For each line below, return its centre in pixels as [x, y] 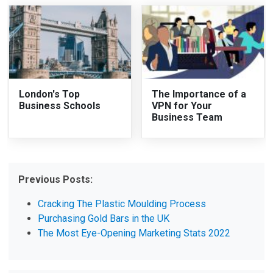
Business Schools [60, 105]
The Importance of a [199, 94]
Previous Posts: [56, 179]
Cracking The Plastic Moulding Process [122, 204]
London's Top [50, 94]
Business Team [187, 117]
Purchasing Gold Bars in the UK [104, 218]
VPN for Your [182, 105]
